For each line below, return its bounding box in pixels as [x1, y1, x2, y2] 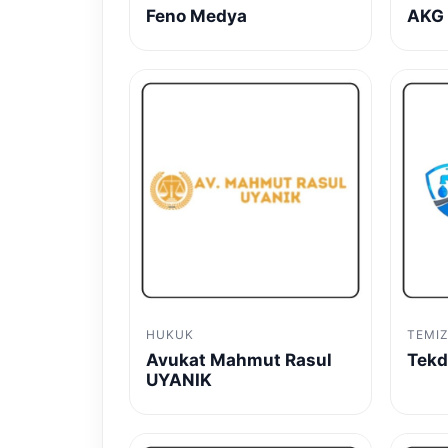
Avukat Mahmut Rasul [146, 349, 332, 370]
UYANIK [146, 369, 212, 390]
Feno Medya [146, 5, 247, 26]
